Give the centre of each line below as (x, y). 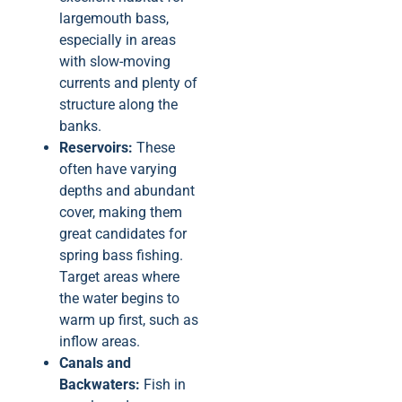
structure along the (118, 104)
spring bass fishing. (121, 255)
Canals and (95, 363)
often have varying (118, 169)
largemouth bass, (114, 18)
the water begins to (119, 298)
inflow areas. (100, 341)
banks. (80, 126)
